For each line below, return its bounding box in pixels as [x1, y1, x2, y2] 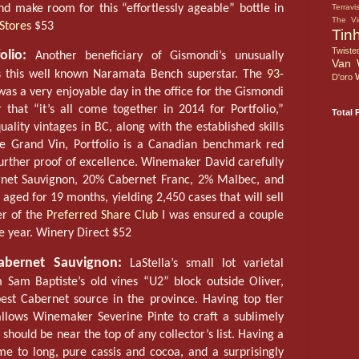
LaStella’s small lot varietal [121, 256, 284, 270]
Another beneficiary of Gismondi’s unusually [26, 50, 284, 63]
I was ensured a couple [158, 209, 284, 223]
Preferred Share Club [46, 209, 158, 223]
